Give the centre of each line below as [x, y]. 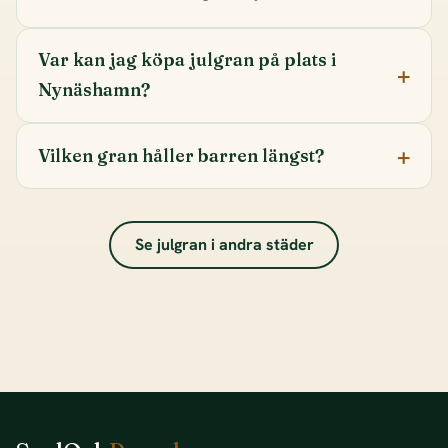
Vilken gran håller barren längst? [180, 155]
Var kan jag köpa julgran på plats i [186, 60]
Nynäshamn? [93, 90]
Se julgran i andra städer [224, 244]
